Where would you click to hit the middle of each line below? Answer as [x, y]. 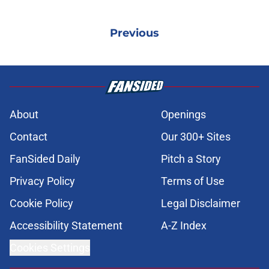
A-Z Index [184, 225]
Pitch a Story [191, 159]
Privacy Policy [42, 181]
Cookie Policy [41, 203]
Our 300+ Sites [196, 136]
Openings [183, 114]
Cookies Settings [50, 247]
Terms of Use [193, 181]
